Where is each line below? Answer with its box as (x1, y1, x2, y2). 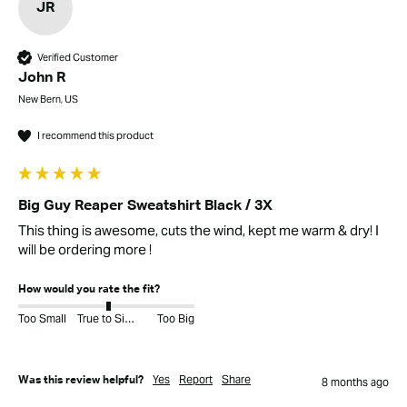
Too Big (157, 311, 194, 325)
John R (18, 71, 65, 86)
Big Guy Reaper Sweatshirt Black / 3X (18, 199, 273, 214)
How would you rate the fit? (18, 284, 160, 296)
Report (179, 372, 213, 387)
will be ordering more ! (18, 241, 154, 259)
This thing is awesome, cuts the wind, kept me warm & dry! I (18, 222, 379, 240)
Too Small (18, 311, 66, 325)
